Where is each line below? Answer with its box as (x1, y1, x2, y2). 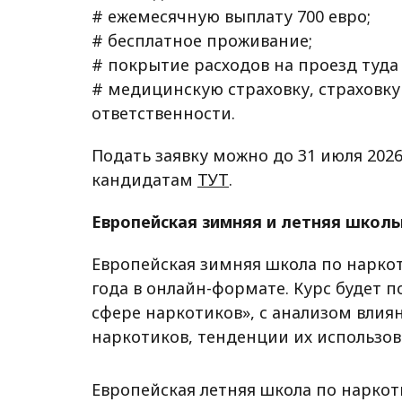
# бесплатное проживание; (92, 30, 312, 52)
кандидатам (92, 169, 197, 191)
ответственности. (92, 102, 235, 125)
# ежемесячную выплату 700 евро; (92, 5, 371, 28)
